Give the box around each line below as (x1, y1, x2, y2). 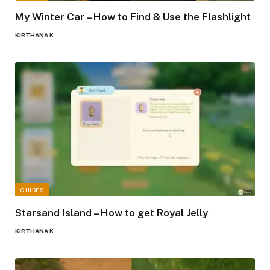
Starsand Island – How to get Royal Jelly (15, 207, 208, 219)
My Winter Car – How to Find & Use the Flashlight (15, 10, 251, 23)
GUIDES (20, 186, 44, 194)
